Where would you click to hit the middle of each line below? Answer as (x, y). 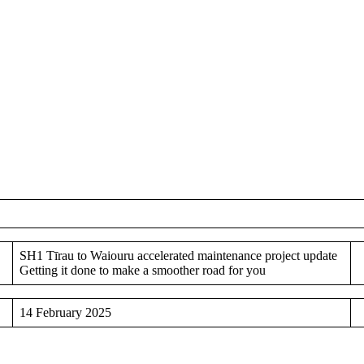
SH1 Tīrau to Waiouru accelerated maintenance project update (178, 255)
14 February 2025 (65, 312)
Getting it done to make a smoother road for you (143, 270)
